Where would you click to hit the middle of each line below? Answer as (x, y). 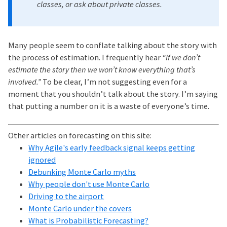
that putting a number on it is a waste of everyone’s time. (109, 106)
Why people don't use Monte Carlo (89, 184)
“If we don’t (181, 57)
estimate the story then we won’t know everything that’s (102, 69)
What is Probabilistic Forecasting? (89, 221)
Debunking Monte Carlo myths (82, 172)
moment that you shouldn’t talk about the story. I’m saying (113, 93)
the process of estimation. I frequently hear (85, 57)
